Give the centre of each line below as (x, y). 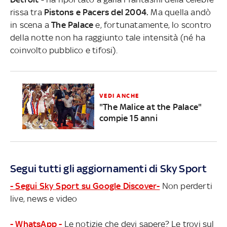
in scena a (31, 25)
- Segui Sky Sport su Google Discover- (85, 186)
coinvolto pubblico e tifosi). (65, 50)
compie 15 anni (128, 118)
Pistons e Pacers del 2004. (97, 12)
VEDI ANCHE (119, 96)
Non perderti (186, 186)
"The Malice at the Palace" (150, 107)
